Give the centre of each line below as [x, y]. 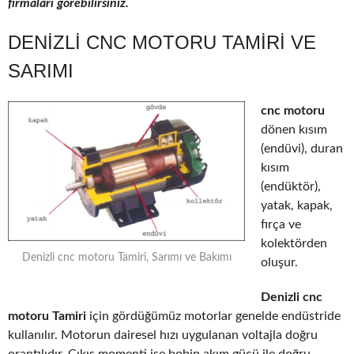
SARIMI [41, 71]
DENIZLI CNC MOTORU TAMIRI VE [162, 43]
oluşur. [279, 263]
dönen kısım [294, 130]
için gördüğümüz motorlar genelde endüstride [213, 316]
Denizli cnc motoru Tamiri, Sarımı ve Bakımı [126, 258]
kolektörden [294, 244]
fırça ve [281, 225]
